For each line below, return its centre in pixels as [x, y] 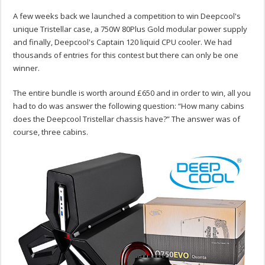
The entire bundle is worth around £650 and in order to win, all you [132, 93]
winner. [27, 68]
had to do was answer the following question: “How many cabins [129, 106]
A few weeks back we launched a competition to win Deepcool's [127, 16]
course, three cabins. [51, 132]
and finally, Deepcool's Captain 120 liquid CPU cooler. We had [123, 42]
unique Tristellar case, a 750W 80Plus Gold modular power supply [130, 29]
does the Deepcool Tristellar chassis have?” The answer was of [127, 119]
